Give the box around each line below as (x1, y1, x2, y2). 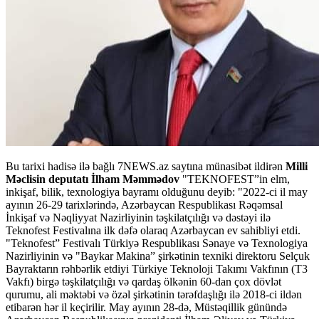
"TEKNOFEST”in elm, (179, 172, 290, 185)
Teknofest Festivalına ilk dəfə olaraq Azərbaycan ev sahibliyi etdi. (6, 224, 300, 236)
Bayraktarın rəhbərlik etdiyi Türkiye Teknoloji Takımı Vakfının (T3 (6, 262, 308, 275)
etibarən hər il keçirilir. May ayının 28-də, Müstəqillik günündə (6, 300, 287, 313)
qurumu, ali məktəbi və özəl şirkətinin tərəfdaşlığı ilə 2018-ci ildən (6, 288, 302, 300)
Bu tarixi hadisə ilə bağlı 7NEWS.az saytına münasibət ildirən (6, 159, 286, 172)
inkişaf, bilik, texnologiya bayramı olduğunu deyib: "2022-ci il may (6, 185, 308, 198)
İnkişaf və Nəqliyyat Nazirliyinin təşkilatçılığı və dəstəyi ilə (6, 211, 271, 224)
